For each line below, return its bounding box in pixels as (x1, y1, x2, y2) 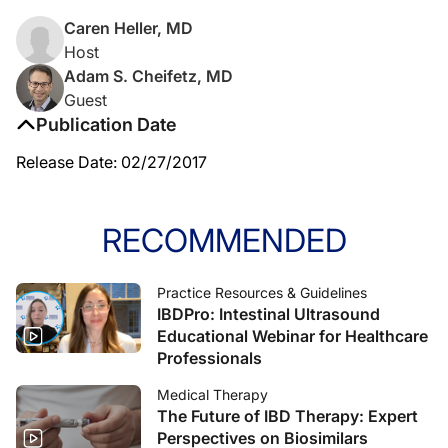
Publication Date (36, 113, 177, 135)
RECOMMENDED (101, 220, 347, 260)
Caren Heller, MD (64, 17, 193, 38)
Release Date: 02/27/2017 (16, 151, 207, 172)
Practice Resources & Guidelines (157, 283, 367, 301)
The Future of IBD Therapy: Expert (157, 405, 418, 426)
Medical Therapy (157, 385, 268, 403)
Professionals (157, 347, 262, 368)
